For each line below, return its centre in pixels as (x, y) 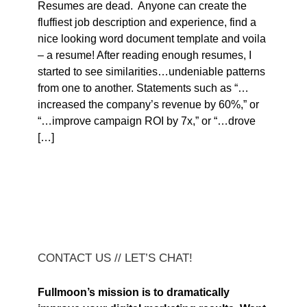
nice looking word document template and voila (152, 39)
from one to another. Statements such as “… (143, 88)
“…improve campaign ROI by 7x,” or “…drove (147, 121)
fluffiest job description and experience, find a (147, 23)
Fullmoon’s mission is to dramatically (134, 293)
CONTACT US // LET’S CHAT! (115, 258)
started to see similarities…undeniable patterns (151, 72)
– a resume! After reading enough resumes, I (145, 56)
